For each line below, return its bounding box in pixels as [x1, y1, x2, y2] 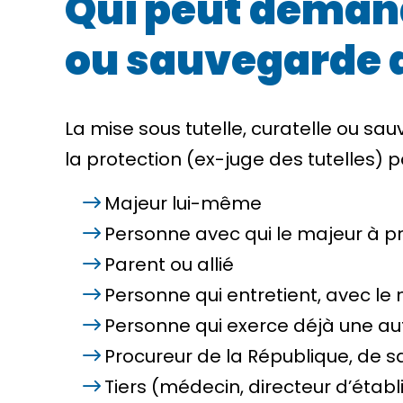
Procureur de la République [104, 344, 349, 369]
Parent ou [104, 252, 197, 277]
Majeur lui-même [104, 191, 262, 216]
